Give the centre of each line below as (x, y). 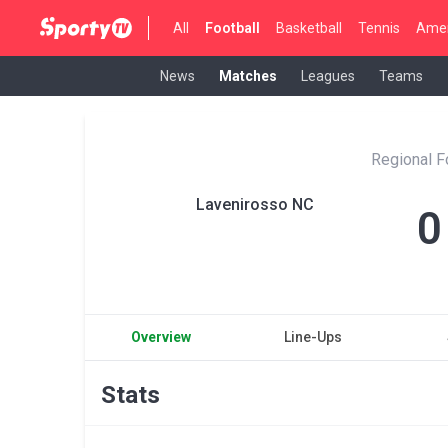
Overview (161, 337)
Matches (248, 75)
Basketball (309, 27)
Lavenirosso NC (255, 204)
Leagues (328, 75)
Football (233, 27)
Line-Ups (312, 337)
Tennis (379, 27)
